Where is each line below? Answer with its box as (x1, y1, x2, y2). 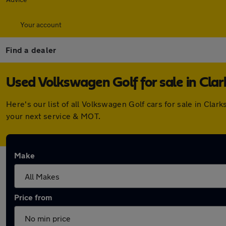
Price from (14, 192, 52, 202)
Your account (20, 20, 62, 29)
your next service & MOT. (6, 111, 101, 121)
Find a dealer (6, 45, 56, 54)
